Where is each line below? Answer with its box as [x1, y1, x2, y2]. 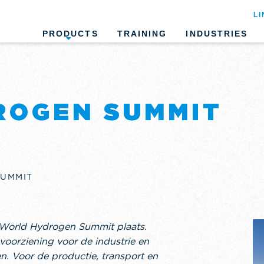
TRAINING [117, 29, 167, 38]
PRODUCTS [42, 29, 98, 38]
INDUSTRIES [186, 29, 248, 38]
